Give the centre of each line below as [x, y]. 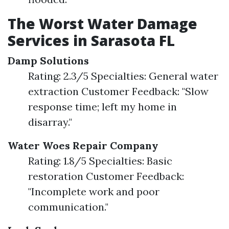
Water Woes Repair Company [83, 145]
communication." [68, 207]
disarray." [50, 122]
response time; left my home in [102, 106]
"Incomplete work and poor [94, 191]
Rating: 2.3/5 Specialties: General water [123, 76]
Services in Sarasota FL [91, 40]
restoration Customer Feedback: [106, 176]
